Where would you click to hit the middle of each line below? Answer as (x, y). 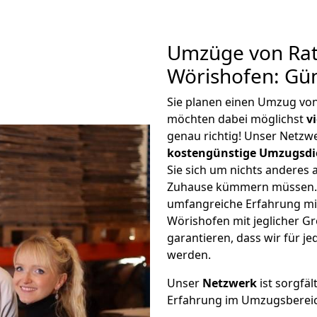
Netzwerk (230, 283)
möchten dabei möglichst (237, 119)
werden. (189, 255)
